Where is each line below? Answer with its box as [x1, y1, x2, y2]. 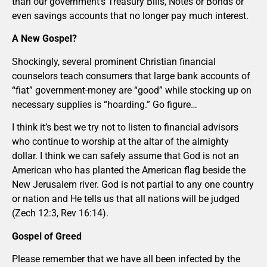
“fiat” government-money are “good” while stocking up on [12, 84, 252, 96]
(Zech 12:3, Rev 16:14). [12, 207, 108, 219]
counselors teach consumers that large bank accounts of [12, 70, 250, 82]
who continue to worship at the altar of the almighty [12, 136, 229, 148]
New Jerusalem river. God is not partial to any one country [12, 179, 254, 191]
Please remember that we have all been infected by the [12, 253, 240, 265]
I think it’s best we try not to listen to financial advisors [12, 122, 238, 133]
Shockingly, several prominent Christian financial [12, 55, 216, 67]
